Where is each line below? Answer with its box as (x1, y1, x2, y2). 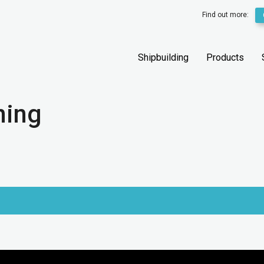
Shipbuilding (138, 52, 189, 63)
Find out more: (202, 11, 251, 19)
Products (206, 52, 244, 63)
